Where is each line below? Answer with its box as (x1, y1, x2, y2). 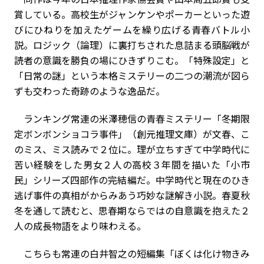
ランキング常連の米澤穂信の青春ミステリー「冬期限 (14, 111, 250, 126)
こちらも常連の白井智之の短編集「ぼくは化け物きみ (14, 246, 250, 260)
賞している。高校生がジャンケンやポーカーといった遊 (14, 6, 250, 21)
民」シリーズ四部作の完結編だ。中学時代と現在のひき (14, 172, 250, 187)
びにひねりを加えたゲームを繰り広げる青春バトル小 (14, 22, 250, 37)
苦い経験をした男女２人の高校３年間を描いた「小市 (14, 157, 250, 171)
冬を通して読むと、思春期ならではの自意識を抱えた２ (14, 203, 250, 217)
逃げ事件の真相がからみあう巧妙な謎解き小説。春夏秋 (14, 187, 250, 202)
